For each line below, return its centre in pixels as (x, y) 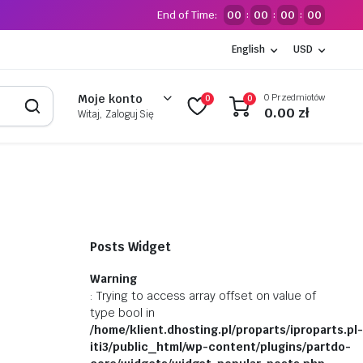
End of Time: (188, 15)
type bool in (122, 313)
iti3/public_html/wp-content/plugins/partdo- (220, 347)
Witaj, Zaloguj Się (116, 114)
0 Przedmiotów (295, 97)
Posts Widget (130, 247)
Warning (113, 279)
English (249, 49)
